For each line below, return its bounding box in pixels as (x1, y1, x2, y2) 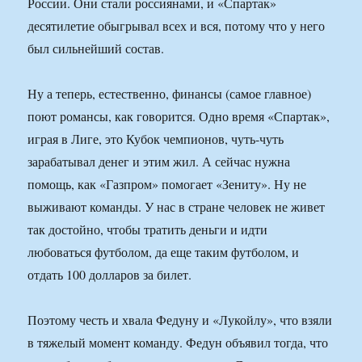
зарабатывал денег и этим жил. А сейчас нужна (27, 153, 291, 170)
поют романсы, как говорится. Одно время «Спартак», (27, 107, 330, 125)
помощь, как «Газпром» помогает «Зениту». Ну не (27, 175, 307, 193)
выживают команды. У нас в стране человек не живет (27, 198, 326, 216)
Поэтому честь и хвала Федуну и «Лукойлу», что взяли (27, 311, 333, 329)
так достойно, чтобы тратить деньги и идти (27, 221, 268, 238)
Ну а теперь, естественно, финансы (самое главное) (27, 85, 312, 103)
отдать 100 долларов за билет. (27, 266, 192, 284)
